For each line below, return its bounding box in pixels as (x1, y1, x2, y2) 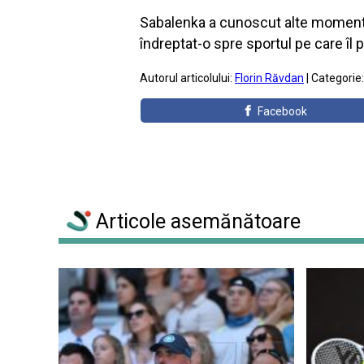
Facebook (258, 105, 308, 118)
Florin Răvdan (235, 71, 304, 84)
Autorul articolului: (140, 71, 235, 84)
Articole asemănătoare (91, 210, 301, 234)
